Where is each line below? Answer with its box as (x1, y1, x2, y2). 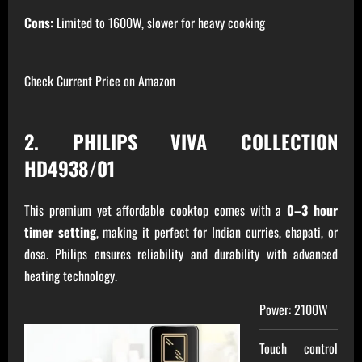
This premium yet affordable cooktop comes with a (24, 200, 288, 221)
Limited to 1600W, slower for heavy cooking (53, 13, 265, 33)
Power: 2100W (259, 300, 329, 320)
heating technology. (24, 266, 117, 286)
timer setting (24, 222, 96, 242)
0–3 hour (287, 200, 339, 221)
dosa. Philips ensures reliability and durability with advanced (24, 244, 338, 264)
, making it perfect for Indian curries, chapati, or (95, 222, 339, 242)
